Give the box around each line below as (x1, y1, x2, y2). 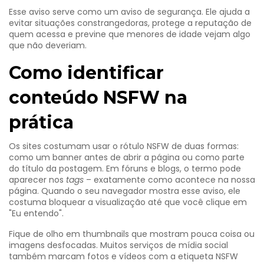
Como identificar (9, 62, 164, 84)
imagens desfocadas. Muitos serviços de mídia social (9, 239, 228, 251)
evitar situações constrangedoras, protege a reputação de (9, 17, 252, 29)
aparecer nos (9, 174, 66, 186)
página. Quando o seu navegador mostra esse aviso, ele (9, 185, 240, 197)
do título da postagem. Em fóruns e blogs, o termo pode (9, 163, 241, 174)
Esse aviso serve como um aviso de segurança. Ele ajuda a (9, 6, 250, 18)
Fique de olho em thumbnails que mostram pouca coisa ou (9, 228, 255, 240)
